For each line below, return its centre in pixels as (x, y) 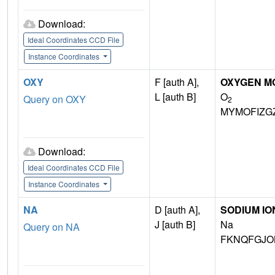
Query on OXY (55, 99)
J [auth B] (175, 225)
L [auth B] (175, 97)
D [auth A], (177, 210)
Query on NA (52, 227)
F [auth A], (177, 82)
